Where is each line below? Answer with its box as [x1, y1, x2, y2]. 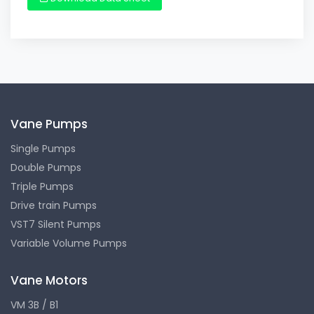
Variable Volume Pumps [11, 235, 127, 250]
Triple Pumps [11, 179, 74, 193]
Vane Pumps [11, 115, 88, 132]
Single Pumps [11, 141, 76, 156]
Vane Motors [11, 271, 88, 289]
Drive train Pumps [11, 198, 97, 212]
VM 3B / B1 [11, 297, 58, 312]
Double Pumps [11, 160, 81, 175]
